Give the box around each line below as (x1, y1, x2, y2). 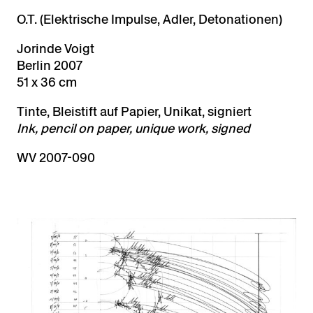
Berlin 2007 (17, 57, 82, 75)
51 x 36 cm (17, 73, 77, 92)
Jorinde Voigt (17, 40, 94, 58)
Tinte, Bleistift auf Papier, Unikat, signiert (17, 103, 252, 121)
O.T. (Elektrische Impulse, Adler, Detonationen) (17, 10, 282, 29)
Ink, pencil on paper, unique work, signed (17, 119, 250, 138)
